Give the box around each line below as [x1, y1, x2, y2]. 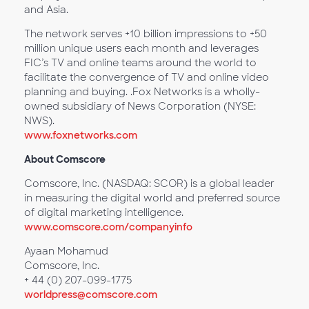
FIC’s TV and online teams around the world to [24, 56, 257, 69]
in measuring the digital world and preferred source [24, 191, 280, 204]
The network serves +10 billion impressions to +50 [24, 27, 267, 40]
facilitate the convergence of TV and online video [24, 70, 269, 83]
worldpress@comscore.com [24, 288, 157, 301]
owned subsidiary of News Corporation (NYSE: [24, 99, 256, 112]
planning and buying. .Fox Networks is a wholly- [24, 85, 260, 98]
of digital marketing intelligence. [24, 206, 183, 219]
